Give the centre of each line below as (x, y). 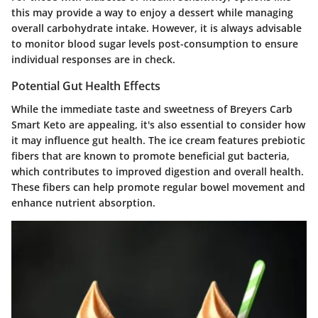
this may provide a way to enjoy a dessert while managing (152, 13)
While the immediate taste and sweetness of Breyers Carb (152, 109)
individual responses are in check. (93, 60)
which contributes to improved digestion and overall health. (158, 171)
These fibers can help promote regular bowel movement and (158, 187)
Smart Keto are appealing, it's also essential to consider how (158, 124)
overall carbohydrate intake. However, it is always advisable (157, 28)
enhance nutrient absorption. (83, 202)
